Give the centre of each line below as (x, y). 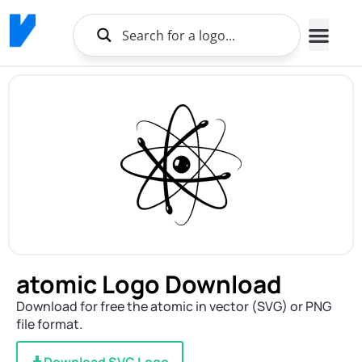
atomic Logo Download (149, 284)
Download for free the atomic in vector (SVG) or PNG (174, 306)
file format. (49, 324)
